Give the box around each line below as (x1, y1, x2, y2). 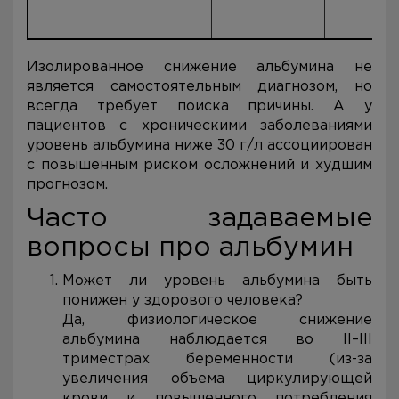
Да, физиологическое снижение (62, 313, 372, 327)
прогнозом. (27, 178, 108, 191)
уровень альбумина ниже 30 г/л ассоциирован (27, 139, 372, 152)
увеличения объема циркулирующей (62, 372, 372, 386)
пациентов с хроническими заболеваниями (27, 119, 372, 133)
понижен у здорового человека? (62, 294, 303, 307)
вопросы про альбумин (27, 236, 354, 260)
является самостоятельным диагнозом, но (27, 80, 372, 94)
